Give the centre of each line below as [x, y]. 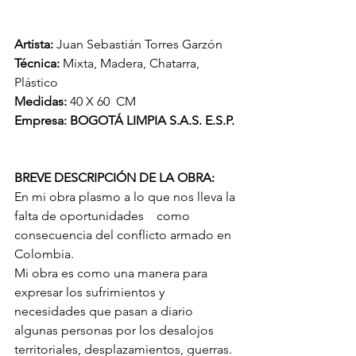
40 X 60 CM [103, 102]
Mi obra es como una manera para [112, 273]
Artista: [35, 44]
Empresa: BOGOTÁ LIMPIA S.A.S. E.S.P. [124, 121]
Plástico [38, 83]
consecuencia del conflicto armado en [124, 235]
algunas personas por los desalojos [116, 331]
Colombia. [44, 254]
